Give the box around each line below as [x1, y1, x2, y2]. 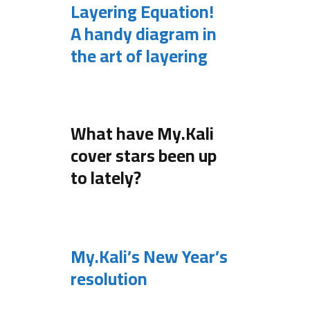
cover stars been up [71, 139, 217, 172]
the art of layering [71, 39, 208, 72]
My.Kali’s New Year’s [71, 240, 228, 273]
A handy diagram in [71, 17, 217, 50]
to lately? [71, 161, 141, 194]
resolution [71, 262, 147, 295]
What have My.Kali [71, 117, 214, 150]
